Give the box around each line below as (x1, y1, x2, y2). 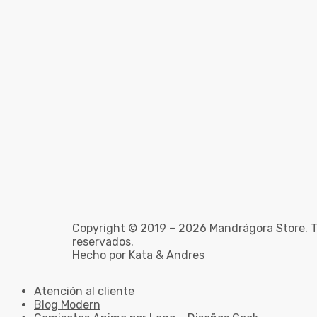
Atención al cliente (34, 284, 134, 299)
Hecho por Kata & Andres (72, 248, 204, 263)
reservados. (72, 235, 134, 249)
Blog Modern (34, 298, 100, 312)
